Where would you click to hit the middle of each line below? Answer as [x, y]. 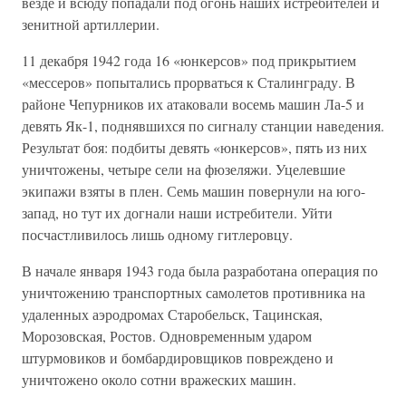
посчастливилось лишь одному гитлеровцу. [157, 234]
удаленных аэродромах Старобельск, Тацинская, [172, 314]
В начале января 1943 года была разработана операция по [200, 271]
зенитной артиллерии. [91, 24]
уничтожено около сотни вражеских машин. [159, 379]
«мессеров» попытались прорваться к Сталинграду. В [188, 82]
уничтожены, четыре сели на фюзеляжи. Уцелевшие [184, 169]
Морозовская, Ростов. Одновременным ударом [167, 336]
